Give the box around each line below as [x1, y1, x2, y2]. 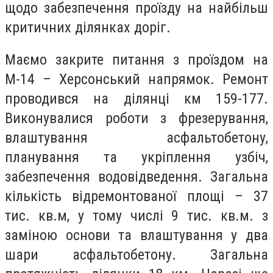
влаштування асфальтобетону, [5, 129, 268, 147]
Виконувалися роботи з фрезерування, [5, 110, 268, 127]
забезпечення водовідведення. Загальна [5, 168, 268, 186]
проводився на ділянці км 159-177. [5, 90, 268, 108]
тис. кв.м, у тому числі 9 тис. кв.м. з [5, 207, 268, 225]
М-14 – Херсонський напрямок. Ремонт [5, 71, 268, 88]
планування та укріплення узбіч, [5, 149, 268, 166]
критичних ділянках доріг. [5, 18, 171, 36]
